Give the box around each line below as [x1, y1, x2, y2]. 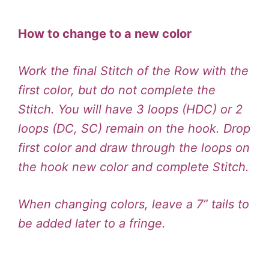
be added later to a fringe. [18, 216, 166, 231]
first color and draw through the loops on [18, 140, 250, 155]
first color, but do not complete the [18, 82, 216, 97]
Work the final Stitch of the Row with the [18, 63, 249, 78]
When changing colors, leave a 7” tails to [18, 196, 249, 211]
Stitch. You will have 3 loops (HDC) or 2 [18, 101, 243, 116]
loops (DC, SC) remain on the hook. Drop [18, 121, 250, 136]
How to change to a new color [18, 26, 192, 41]
